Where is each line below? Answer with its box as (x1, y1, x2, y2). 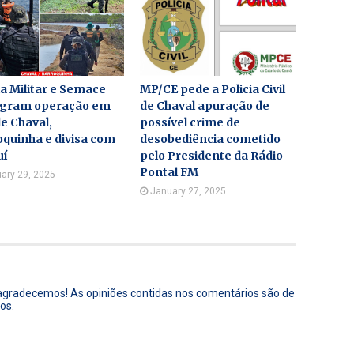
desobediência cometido (140, 132, 281, 146)
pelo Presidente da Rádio (140, 149, 284, 163)
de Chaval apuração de (140, 99, 270, 113)
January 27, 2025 (150, 186, 227, 197)
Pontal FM (140, 165, 199, 179)
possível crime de (140, 115, 241, 130)
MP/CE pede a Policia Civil (140, 82, 286, 96)
